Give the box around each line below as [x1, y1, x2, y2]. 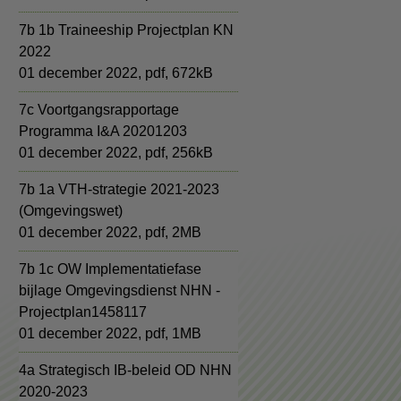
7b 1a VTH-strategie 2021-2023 [19, 182, 219, 197]
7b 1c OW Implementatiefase [19, 261, 201, 277]
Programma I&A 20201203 [19, 124, 187, 139]
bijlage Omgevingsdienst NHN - [19, 283, 220, 298]
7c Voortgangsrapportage [19, 102, 179, 117]
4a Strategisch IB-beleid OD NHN [19, 363, 232, 378]
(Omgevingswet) [19, 203, 123, 218]
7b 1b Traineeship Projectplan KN [19, 22, 234, 38]
